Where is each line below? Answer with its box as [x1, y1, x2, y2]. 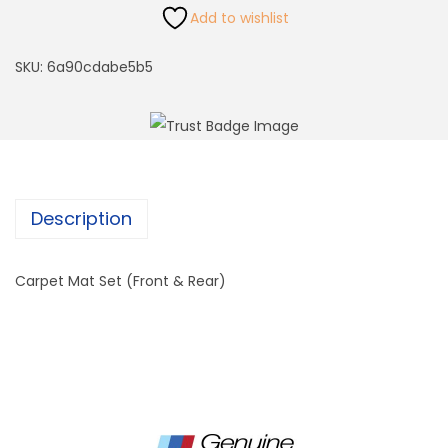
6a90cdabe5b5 [47, 57, 153, 78]
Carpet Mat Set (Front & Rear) [15, 271, 226, 292]
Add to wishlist [189, 8, 289, 29]
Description [31, 206, 132, 232]
